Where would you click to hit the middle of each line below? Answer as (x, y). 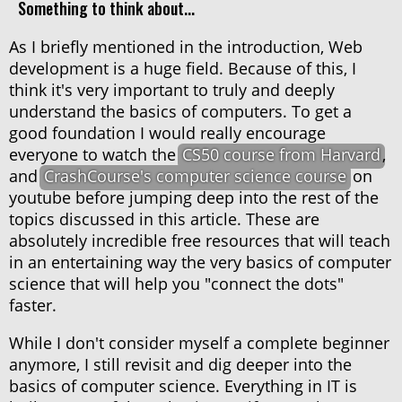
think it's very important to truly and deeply (172, 90)
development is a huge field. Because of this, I (183, 68)
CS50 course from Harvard (281, 154)
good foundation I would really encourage (167, 133)
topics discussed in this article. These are (164, 219)
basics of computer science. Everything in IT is (183, 386)
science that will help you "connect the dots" (176, 284)
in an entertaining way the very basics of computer (200, 262)
